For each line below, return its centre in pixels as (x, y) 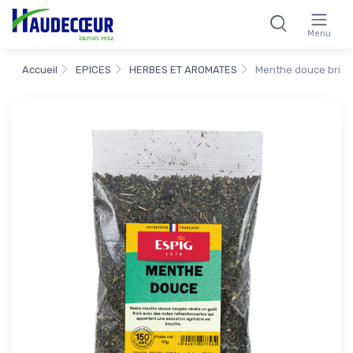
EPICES (93, 69)
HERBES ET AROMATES (183, 69)
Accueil (40, 69)
